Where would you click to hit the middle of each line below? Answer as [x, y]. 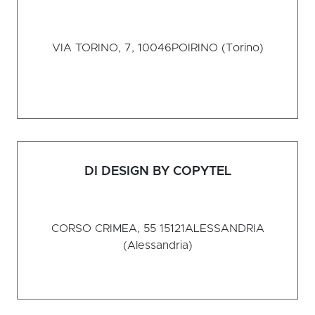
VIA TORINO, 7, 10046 [111, 48]
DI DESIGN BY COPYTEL [157, 172]
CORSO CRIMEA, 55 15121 [118, 229]
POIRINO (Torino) [217, 48]
